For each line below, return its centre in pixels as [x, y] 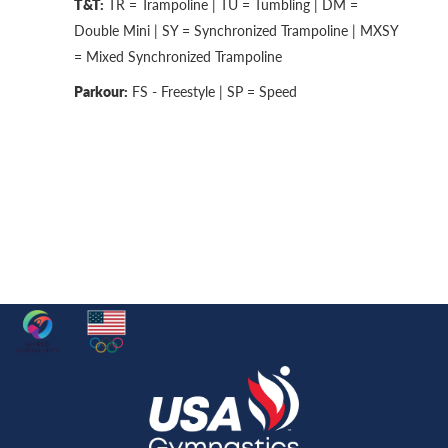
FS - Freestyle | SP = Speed [212, 91]
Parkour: [101, 90]
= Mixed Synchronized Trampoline [178, 56]
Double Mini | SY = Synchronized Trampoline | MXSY [236, 30]
